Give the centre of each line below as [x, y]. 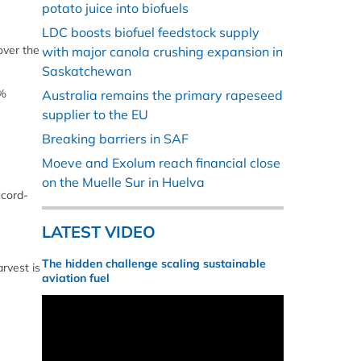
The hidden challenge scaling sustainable [154, 264]
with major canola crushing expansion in [162, 52]
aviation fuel [76, 278]
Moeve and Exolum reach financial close [161, 163]
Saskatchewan [87, 71]
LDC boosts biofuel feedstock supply [151, 33]
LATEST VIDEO [99, 232]
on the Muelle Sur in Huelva [123, 183]
